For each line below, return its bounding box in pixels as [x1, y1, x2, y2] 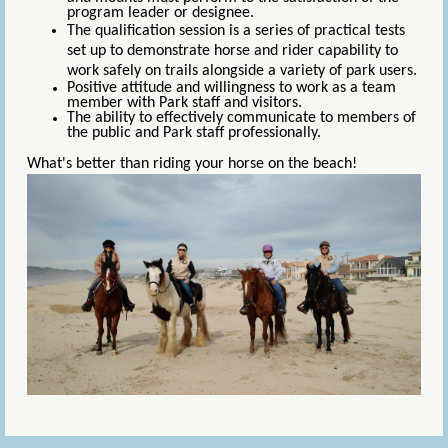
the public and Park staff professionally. [67, 124, 325, 141]
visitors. [248, 94, 302, 111]
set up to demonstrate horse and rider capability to [67, 42, 398, 59]
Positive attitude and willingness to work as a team [67, 79, 396, 96]
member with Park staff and [67, 94, 248, 111]
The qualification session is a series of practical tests [67, 22, 405, 39]
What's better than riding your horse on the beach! [27, 155, 357, 172]
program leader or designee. [67, 4, 258, 21]
